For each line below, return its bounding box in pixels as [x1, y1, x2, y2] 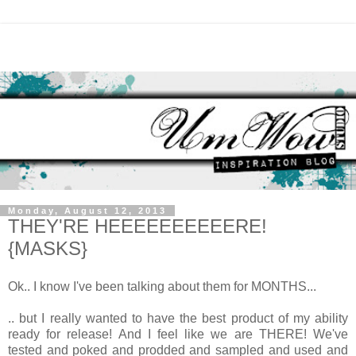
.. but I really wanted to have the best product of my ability [8, 311, 348, 325]
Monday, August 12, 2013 [8, 205, 167, 215]
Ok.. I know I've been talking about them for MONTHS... [8, 279, 316, 293]
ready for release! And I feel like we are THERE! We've [8, 327, 348, 341]
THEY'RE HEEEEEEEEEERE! [8, 215, 267, 237]
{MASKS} [8, 237, 87, 259]
